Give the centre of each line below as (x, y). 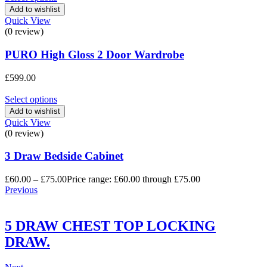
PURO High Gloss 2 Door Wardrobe (94, 55)
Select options (31, 99)
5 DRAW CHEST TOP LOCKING (110, 226)
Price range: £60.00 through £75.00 (133, 179)
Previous (21, 190)
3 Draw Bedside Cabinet (64, 156)
